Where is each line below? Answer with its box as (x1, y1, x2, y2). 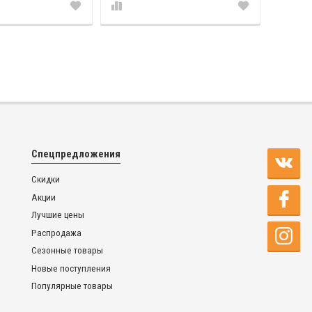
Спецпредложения (31, 148, 120, 161)
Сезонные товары (31, 245, 103, 256)
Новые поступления (31, 263, 111, 274)
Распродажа (31, 227, 81, 238)
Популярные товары (31, 281, 113, 292)
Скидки (31, 174, 60, 185)
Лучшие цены (31, 210, 84, 221)
